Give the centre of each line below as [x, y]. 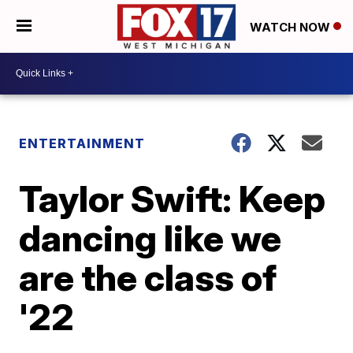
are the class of [148, 277]
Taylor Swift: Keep [173, 198]
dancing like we [150, 238]
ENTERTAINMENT [84, 143]
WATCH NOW [292, 27]
